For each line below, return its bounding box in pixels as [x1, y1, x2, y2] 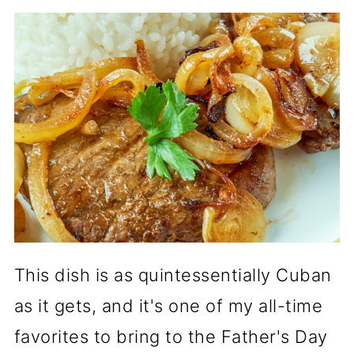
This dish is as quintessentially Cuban [13, 264, 332, 285]
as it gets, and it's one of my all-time [13, 295, 323, 316]
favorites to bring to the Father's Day [13, 326, 328, 347]
